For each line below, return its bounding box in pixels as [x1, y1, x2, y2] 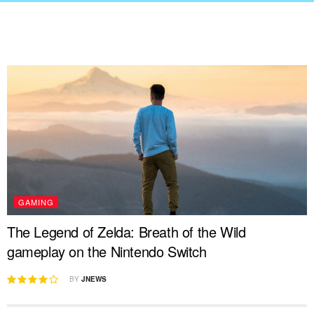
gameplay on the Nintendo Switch [7, 241, 207, 261]
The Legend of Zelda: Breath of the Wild [7, 221, 246, 242]
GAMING [18, 196, 54, 207]
